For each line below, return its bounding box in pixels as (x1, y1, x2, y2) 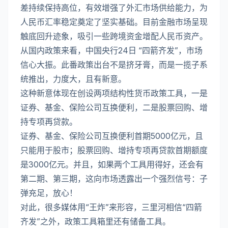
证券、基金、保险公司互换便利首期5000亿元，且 (20, 131, 203, 141)
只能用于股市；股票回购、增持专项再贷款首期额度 (20, 145, 208, 156)
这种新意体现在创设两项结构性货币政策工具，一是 (20, 88, 208, 99)
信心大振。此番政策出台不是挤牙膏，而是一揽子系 (20, 60, 208, 70)
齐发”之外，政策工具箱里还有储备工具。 (20, 216, 170, 227)
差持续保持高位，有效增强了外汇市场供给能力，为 (20, 3, 208, 13)
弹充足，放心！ (20, 188, 77, 198)
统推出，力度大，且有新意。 (20, 74, 126, 84)
